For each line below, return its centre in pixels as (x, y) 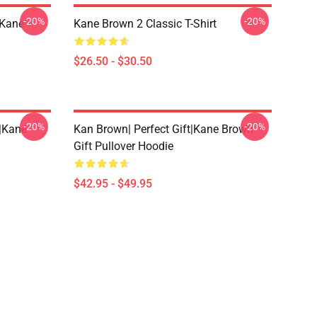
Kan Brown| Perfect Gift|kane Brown (163, 129)
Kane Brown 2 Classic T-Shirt (145, 24)
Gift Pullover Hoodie (123, 146)
